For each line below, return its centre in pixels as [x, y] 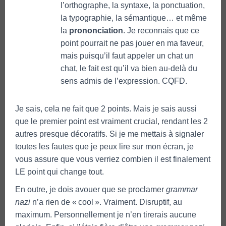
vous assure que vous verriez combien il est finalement [113, 159]
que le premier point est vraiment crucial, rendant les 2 [111, 121]
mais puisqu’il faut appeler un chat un [127, 55]
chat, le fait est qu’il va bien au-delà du [129, 68]
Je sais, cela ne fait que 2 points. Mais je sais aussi [106, 108]
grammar [182, 189]
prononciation [96, 30]
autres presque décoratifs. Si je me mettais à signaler [109, 134]
